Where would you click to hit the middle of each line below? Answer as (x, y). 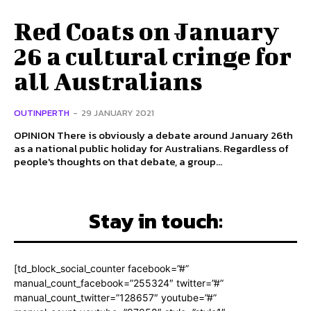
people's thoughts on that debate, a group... (118, 162)
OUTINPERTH (42, 113)
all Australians (108, 81)
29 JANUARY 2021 (118, 113)
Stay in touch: (155, 221)
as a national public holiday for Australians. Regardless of (151, 149)
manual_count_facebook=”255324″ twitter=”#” (119, 283)
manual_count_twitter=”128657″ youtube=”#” (115, 298)
